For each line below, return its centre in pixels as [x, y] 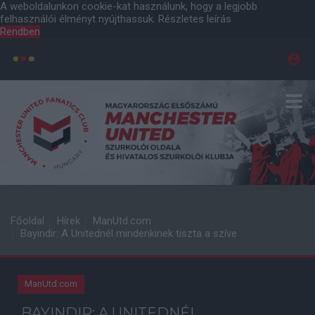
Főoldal [27, 221]
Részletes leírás [195, 19]
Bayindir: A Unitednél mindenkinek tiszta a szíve [129, 233]
